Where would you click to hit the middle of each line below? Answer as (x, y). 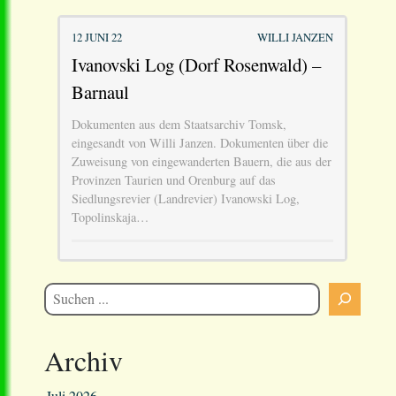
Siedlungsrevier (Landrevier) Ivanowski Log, (185, 199)
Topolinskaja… (110, 217)
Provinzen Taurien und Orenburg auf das (173, 180)
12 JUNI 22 (96, 37)
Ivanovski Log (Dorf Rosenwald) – (196, 65)
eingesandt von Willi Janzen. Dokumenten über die (199, 143)
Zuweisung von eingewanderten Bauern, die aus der (201, 162)
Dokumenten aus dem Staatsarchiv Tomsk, (179, 125)
